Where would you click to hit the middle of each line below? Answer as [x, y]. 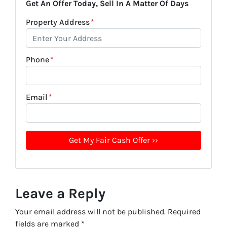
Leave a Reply [60, 194]
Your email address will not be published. [90, 212]
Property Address [58, 22]
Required [184, 212]
